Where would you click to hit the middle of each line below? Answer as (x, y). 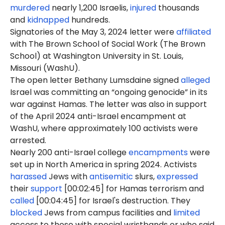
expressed (177, 177)
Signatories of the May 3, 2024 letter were (93, 32)
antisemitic (111, 177)
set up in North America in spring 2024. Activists (103, 164)
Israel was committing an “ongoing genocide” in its (109, 92)
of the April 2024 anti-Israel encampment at (98, 116)
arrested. (28, 140)
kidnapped (48, 20)
